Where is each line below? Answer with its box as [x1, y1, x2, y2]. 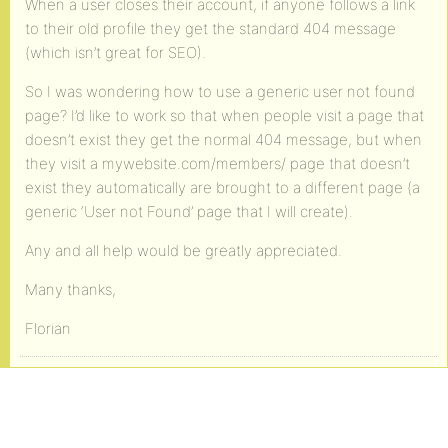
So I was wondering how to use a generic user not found [25, 82, 415, 101]
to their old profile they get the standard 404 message [25, 19, 396, 38]
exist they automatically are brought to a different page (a [25, 178, 420, 197]
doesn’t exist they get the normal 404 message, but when [25, 130, 422, 149]
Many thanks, [25, 280, 116, 299]
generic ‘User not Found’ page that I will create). [25, 202, 353, 221]
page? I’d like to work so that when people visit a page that [25, 106, 424, 125]
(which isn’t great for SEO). [25, 43, 206, 62]
